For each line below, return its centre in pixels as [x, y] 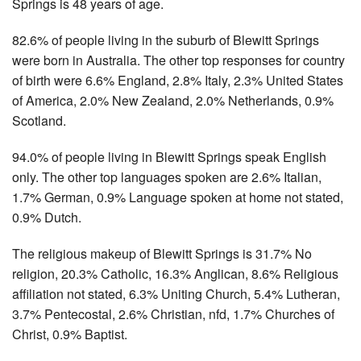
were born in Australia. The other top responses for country [178, 60]
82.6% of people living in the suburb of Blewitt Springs [166, 39]
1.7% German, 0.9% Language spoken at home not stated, [178, 197]
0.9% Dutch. [47, 217]
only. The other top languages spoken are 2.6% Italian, [167, 176]
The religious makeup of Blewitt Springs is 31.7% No [162, 253]
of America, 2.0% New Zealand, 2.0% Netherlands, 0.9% [173, 100]
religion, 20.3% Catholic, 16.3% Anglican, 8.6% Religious [175, 273]
